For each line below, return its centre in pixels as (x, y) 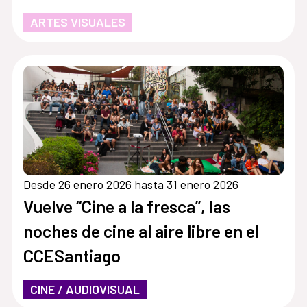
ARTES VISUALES (77, 22)
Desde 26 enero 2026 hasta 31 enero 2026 (131, 184)
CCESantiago (72, 255)
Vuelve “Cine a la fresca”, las (126, 206)
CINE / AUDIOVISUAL (85, 289)
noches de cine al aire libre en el (141, 231)
